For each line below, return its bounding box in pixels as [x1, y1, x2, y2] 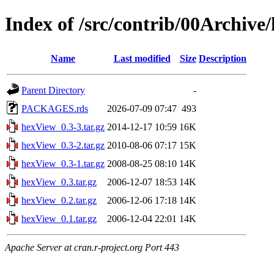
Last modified [113, 53, 171, 64]
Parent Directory [21, 84, 85, 95]
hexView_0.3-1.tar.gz [21, 158, 105, 169]
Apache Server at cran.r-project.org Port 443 [5, 242, 179, 253]
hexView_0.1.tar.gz [21, 213, 97, 224]
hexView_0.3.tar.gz [21, 176, 97, 187]
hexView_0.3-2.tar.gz [21, 139, 105, 150]
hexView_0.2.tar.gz [21, 194, 97, 206]
